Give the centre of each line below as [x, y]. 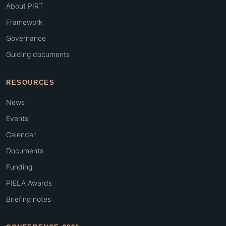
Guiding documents [38, 54]
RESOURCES [31, 82]
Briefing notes [29, 199]
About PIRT [25, 6]
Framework [24, 22]
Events [17, 118]
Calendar [21, 134]
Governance [26, 38]
